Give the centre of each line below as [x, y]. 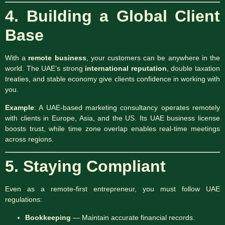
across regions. [29, 139]
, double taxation [193, 69]
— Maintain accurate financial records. [133, 217]
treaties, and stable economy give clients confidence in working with [113, 79]
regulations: [24, 200]
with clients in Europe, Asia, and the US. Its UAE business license [113, 118]
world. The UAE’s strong [45, 69]
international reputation [126, 69]
